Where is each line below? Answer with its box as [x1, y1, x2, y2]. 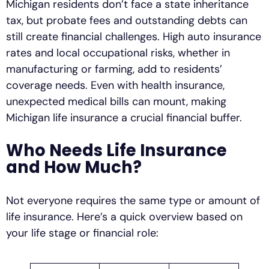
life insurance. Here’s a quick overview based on [6, 209, 243, 224]
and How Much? [6, 156, 142, 180]
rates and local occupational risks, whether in [6, 45, 230, 60]
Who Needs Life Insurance [6, 139, 227, 163]
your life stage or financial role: [6, 225, 159, 240]
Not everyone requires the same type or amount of [6, 193, 260, 208]
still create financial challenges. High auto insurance [6, 29, 261, 44]
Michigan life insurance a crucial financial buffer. [6, 110, 242, 125]
